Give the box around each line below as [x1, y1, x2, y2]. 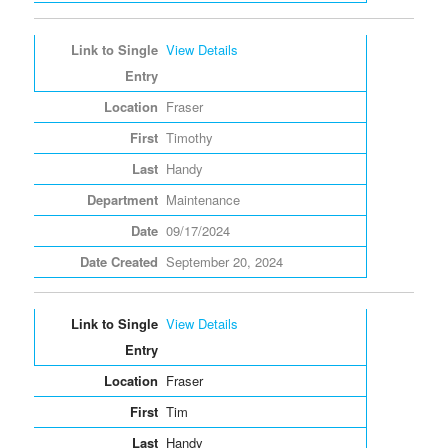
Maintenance [165, 189, 240, 209]
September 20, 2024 [165, 251, 283, 271]
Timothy [165, 127, 213, 147]
